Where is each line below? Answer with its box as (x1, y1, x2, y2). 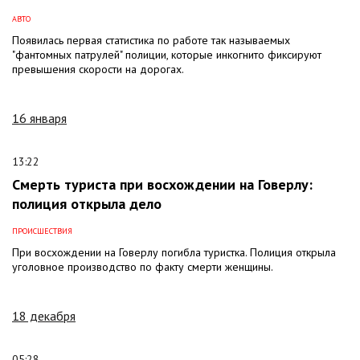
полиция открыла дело (12, 194, 162, 213)
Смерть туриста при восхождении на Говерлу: (12, 174, 313, 194)
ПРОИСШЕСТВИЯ (12, 225, 72, 236)
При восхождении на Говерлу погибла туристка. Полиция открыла (12, 244, 336, 260)
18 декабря (12, 307, 76, 324)
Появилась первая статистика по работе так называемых (12, 32, 290, 47)
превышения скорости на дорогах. (12, 61, 184, 76)
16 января (12, 109, 67, 126)
